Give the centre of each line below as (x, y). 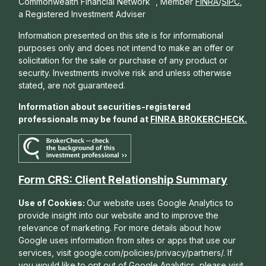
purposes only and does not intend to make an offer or (126, 47)
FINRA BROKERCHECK (198, 119)
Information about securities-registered (105, 106)
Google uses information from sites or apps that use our (127, 240)
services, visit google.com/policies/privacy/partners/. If (126, 253)
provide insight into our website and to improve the (119, 216)
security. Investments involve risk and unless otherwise (125, 72)
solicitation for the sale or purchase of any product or (123, 60)
